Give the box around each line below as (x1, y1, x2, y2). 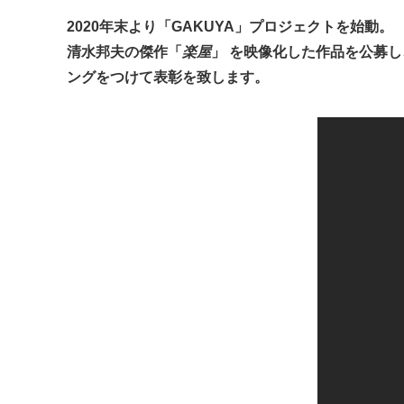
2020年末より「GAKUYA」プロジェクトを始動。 (67, 18, 393, 34)
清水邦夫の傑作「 (67, 43, 182, 60)
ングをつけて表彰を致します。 (67, 69, 269, 85)
